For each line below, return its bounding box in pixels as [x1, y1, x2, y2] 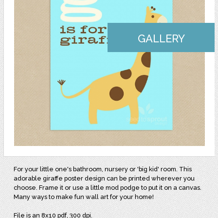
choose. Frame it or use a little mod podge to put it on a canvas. [14, 184, 202, 192]
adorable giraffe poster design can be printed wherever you [14, 175, 195, 182]
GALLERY [137, 32, 185, 45]
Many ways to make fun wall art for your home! [14, 193, 156, 201]
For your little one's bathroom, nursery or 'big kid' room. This [14, 165, 192, 173]
